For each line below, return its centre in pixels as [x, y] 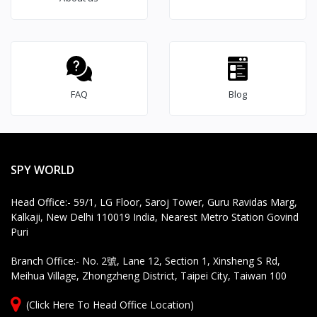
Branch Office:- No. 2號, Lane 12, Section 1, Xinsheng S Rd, [145, 261]
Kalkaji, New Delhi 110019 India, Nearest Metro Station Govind [155, 217]
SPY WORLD [42, 170]
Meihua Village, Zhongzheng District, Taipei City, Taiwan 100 [149, 276]
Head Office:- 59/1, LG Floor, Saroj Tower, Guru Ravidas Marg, [154, 202]
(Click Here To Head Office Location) [110, 305]
